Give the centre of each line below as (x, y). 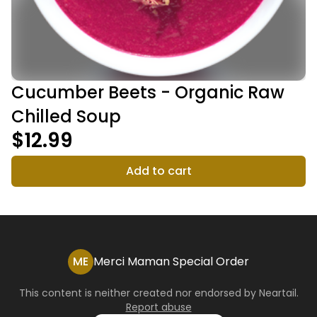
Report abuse (158, 307)
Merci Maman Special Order (171, 261)
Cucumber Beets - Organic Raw (148, 92)
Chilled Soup (66, 116)
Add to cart (158, 171)
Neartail (277, 293)
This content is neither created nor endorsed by (139, 293)
